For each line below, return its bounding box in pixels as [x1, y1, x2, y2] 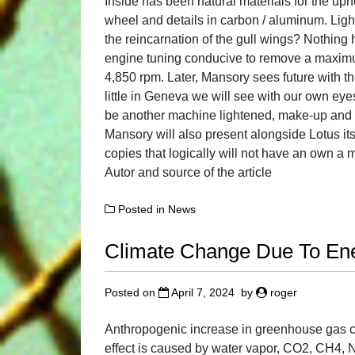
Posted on [105, 285, 158, 299]
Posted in [118, 203, 168, 216]
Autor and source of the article [105, 166, 272, 180]
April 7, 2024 [171, 285, 235, 299]
